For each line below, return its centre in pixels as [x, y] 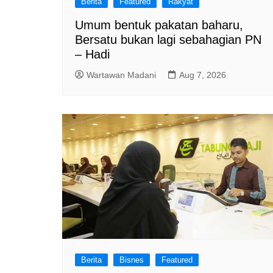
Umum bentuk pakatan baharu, [159, 25]
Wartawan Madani [121, 75]
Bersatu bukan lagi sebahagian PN [168, 40]
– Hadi [92, 55]
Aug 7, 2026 [203, 75]
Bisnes [132, 260]
